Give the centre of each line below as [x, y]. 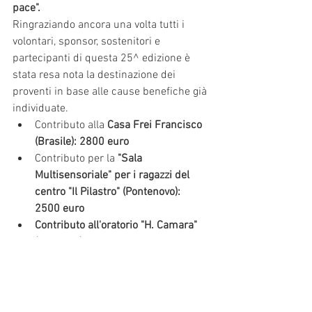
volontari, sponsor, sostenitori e [88, 41]
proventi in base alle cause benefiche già [111, 92]
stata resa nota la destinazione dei [95, 75]
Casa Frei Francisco [156, 125]
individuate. [40, 108]
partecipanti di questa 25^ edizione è [103, 58]
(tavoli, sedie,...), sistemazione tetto [118, 275]
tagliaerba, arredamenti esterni [110, 259]
